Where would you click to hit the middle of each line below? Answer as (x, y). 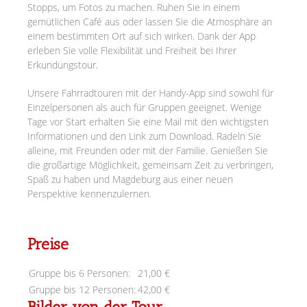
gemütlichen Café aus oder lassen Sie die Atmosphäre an (150, 22)
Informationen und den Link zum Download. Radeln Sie (144, 136)
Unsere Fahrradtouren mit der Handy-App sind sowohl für (150, 93)
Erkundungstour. (63, 65)
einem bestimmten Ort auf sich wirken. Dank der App (142, 36)
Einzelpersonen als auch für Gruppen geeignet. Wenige (145, 107)
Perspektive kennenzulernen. (89, 194)
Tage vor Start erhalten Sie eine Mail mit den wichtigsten (148, 122)
